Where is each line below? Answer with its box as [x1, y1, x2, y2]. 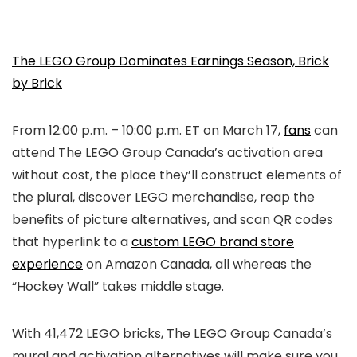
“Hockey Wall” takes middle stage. [12, 277, 227, 296]
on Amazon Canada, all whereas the [83, 254, 312, 273]
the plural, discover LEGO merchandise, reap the [12, 187, 315, 206]
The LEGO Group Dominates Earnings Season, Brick [12, 51, 329, 70]
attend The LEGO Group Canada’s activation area [12, 143, 323, 162]
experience [12, 254, 83, 273]
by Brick [12, 73, 62, 92]
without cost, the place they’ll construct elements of [12, 165, 342, 184]
